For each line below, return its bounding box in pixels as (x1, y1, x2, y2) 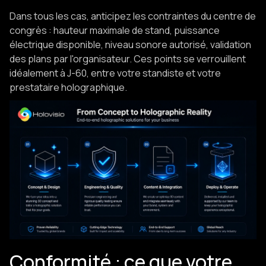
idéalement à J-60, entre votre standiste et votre (9, 66, 221, 80)
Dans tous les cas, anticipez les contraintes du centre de (9, 9, 256, 23)
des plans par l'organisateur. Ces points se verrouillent (9, 52, 246, 65)
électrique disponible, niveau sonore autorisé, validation (9, 38, 251, 51)
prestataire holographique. (9, 81, 127, 94)
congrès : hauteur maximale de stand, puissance (9, 24, 220, 37)
